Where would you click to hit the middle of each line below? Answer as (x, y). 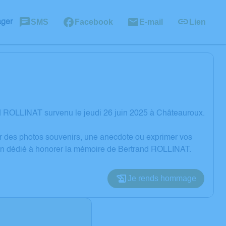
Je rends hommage (162, 178)
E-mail (151, 22)
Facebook (94, 22)
